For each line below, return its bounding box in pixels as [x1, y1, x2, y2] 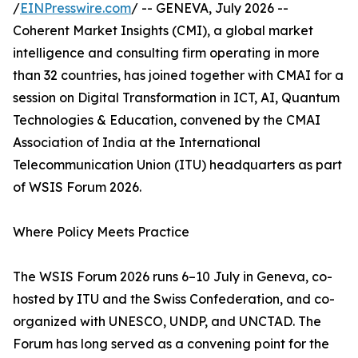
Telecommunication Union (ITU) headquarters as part [13, 157, 342, 173]
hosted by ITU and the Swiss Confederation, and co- [13, 291, 335, 308]
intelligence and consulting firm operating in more [13, 45, 320, 62]
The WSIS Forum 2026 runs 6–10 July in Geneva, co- [13, 268, 332, 285]
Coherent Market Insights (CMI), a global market [13, 22, 313, 39]
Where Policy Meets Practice [13, 224, 189, 241]
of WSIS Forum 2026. [13, 179, 141, 196]
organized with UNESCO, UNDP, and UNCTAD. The [13, 313, 321, 330]
